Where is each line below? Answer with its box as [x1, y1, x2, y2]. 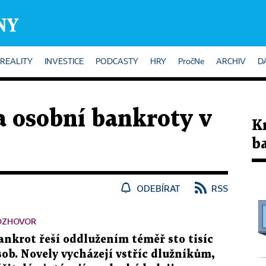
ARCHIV [216, 58, 246, 66]
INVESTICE [45, 58, 84, 66]
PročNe [178, 58, 204, 66]
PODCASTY [96, 58, 138, 66]
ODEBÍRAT [137, 183, 180, 194]
